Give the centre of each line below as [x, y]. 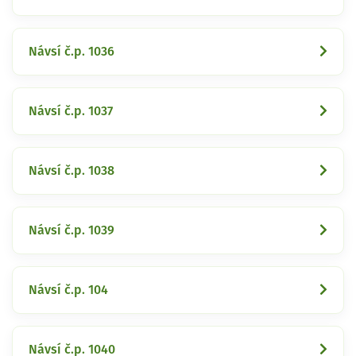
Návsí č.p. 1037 [71, 111]
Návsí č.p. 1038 [72, 170]
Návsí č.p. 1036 [72, 51]
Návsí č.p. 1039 [72, 230]
